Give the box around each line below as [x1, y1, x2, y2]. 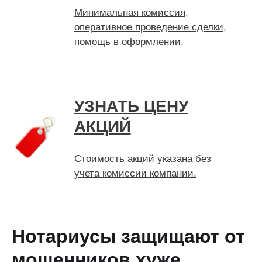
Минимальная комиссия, [74, 7, 188, 18]
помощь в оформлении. [74, 36, 184, 47]
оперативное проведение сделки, [74, 22, 226, 33]
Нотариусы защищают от [12, 226, 245, 247]
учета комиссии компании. [74, 168, 196, 179]
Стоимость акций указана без [74, 153, 211, 164]
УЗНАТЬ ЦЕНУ [74, 97, 188, 115]
